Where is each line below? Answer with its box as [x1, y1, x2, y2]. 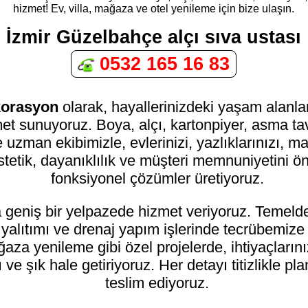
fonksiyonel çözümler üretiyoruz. [50, 169, 264, 187]
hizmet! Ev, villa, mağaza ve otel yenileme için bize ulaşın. [13, 2, 295, 14]
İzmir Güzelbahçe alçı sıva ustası [6, 25, 302, 47]
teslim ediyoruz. [105, 274, 210, 292]
